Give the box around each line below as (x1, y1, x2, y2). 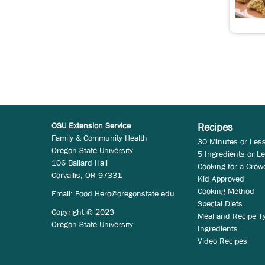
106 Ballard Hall (51, 157, 108, 168)
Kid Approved (197, 173, 244, 184)
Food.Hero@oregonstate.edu (75, 188, 174, 199)
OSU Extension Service (51, 119, 131, 131)
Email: (51, 188, 75, 199)
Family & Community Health (51, 132, 147, 143)
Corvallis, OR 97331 (51, 169, 122, 180)
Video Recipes (197, 235, 247, 246)
